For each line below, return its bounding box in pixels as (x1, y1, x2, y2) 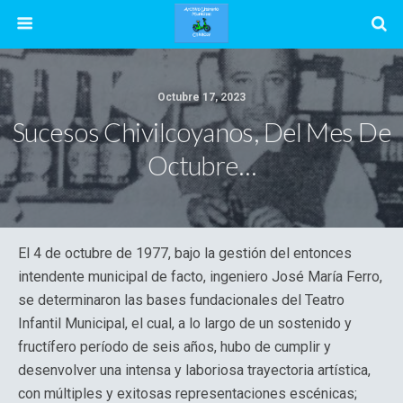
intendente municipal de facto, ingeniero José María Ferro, (18, 268, 382, 285)
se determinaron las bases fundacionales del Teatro (18, 291, 345, 309)
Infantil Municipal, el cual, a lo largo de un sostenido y (18, 315, 352, 332)
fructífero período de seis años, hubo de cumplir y (18, 338, 331, 355)
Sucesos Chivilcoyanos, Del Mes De (13, 117, 390, 148)
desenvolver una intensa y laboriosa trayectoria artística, (18, 362, 371, 379)
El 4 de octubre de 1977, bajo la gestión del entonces (18, 245, 352, 262)
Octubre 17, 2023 (157, 91, 246, 103)
